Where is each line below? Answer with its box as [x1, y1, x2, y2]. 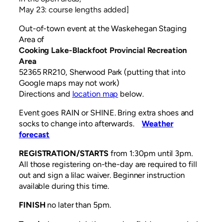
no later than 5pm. [45, 200, 111, 210]
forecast [19, 130, 50, 140]
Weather [142, 119, 173, 129]
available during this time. [19, 181, 110, 191]
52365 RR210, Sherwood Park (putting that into [19, 67, 185, 77]
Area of [19, 34, 45, 44]
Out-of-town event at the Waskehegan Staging [19, 23, 187, 33]
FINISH [19, 200, 46, 210]
